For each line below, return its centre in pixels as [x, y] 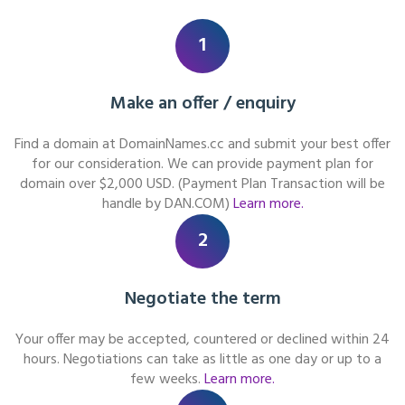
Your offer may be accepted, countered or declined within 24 [202, 340]
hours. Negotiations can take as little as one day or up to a [202, 360]
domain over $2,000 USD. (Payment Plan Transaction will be [202, 184]
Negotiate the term [202, 299]
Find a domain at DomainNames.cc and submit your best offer [202, 145]
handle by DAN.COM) [167, 204]
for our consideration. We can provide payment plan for [202, 165]
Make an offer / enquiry [202, 104]
